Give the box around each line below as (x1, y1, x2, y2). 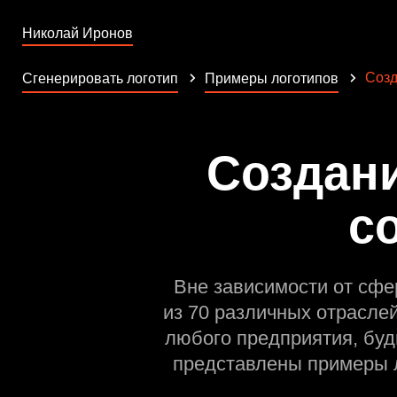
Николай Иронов (22, 26, 133, 41)
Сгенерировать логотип (22, 71, 178, 86)
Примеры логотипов (205, 71, 339, 86)
